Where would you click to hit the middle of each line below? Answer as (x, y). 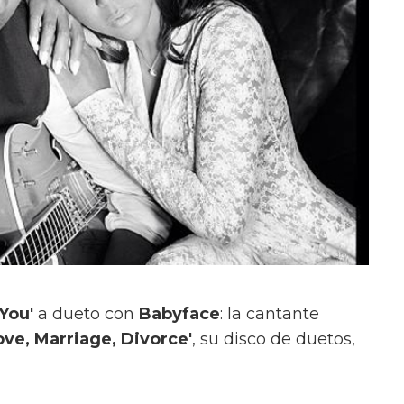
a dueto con (86, 313)
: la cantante (270, 313)
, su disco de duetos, (274, 339)
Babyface (179, 313)
